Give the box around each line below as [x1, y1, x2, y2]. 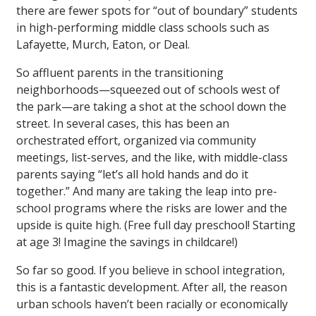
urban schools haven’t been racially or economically [16, 296, 288, 312]
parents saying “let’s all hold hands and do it [16, 166, 248, 183]
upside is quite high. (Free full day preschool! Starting [16, 217, 296, 233]
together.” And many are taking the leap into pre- [16, 183, 277, 200]
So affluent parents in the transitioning [16, 65, 224, 81]
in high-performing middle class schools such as [16, 20, 269, 36]
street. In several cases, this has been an [16, 116, 229, 132]
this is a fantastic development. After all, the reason [16, 279, 287, 296]
